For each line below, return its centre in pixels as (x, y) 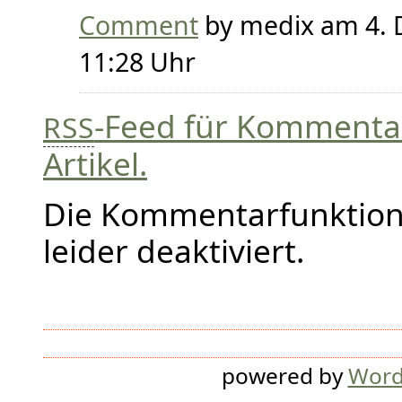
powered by (284, 376)
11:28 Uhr (137, 62)
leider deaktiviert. (174, 250)
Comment (139, 26)
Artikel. (95, 164)
